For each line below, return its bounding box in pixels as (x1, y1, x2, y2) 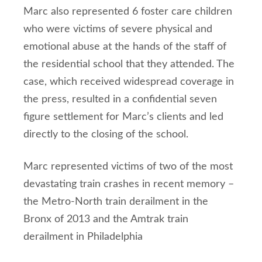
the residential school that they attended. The (23, 59, 235, 70)
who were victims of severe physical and (23, 24, 212, 35)
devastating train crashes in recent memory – (23, 179, 234, 189)
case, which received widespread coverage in (23, 77, 234, 87)
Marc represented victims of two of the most (23, 161, 233, 172)
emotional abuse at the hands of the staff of (23, 42, 226, 52)
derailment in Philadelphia (23, 232, 143, 242)
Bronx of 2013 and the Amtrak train (23, 214, 188, 225)
